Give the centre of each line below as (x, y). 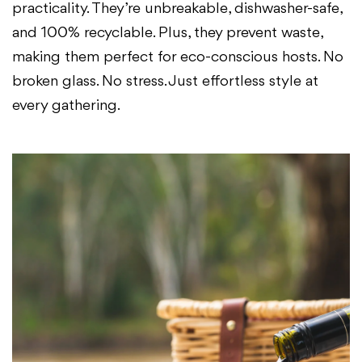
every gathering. (66, 105)
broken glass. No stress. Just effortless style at (165, 81)
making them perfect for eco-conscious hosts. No (178, 57)
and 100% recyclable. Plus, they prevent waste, (167, 33)
